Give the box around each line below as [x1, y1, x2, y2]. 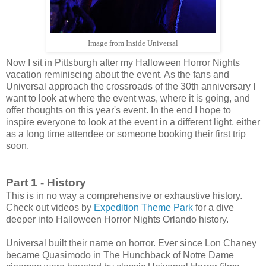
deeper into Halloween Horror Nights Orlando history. [6, 214, 229, 225]
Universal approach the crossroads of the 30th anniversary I [6, 81, 255, 92]
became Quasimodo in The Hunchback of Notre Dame [6, 250, 234, 261]
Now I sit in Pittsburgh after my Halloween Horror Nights [6, 58, 240, 68]
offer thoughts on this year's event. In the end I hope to [6, 105, 231, 116]
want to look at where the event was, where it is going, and [6, 93, 250, 104]
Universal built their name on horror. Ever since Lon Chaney [6, 238, 256, 249]
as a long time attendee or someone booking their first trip [6, 129, 246, 140]
